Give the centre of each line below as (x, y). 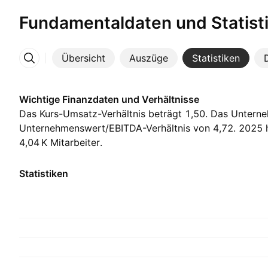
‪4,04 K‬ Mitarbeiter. (61, 142)
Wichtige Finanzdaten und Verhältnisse (109, 99)
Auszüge (149, 58)
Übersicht (83, 58)
